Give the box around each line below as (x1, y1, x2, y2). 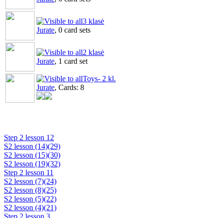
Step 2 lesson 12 (4, 133, 54, 142)
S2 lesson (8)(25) (4, 186, 56, 194)
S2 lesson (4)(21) (4, 203, 56, 212)
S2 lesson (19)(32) (4, 160, 60, 168)
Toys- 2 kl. (83, 74, 116, 83)
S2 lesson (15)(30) (4, 151, 60, 159)
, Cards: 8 (54, 83, 84, 91)
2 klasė (83, 48, 104, 56)
